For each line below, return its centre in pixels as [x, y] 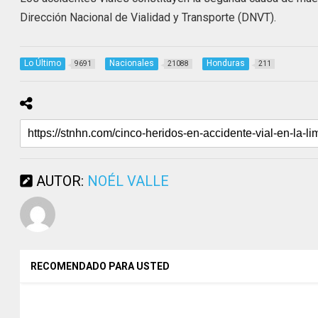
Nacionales [132, 64]
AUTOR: [60, 181]
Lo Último [43, 64]
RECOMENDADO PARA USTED [100, 267]
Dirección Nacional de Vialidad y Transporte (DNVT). [148, 17]
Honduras [226, 64]
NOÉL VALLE [128, 181]
